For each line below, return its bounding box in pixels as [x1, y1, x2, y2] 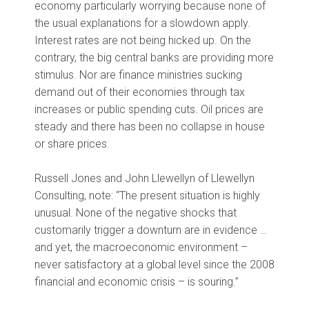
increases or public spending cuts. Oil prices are [34, 103, 263, 117]
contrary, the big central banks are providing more [34, 51, 274, 65]
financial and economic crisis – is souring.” [34, 275, 239, 289]
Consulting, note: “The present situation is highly [34, 189, 260, 203]
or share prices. [34, 137, 110, 151]
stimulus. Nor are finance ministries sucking [34, 68, 242, 82]
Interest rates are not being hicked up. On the [34, 34, 251, 48]
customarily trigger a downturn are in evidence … [34, 223, 267, 237]
